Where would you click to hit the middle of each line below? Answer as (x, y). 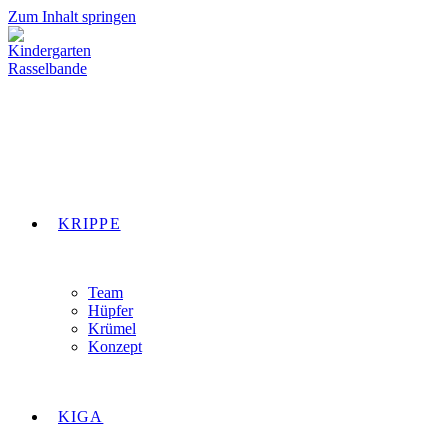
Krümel (112, 328)
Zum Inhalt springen (72, 16)
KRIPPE (89, 223)
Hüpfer (110, 310)
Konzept (115, 346)
